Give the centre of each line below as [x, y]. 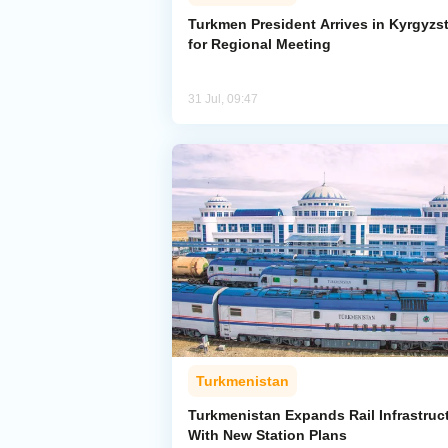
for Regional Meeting [259, 44]
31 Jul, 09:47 [223, 99]
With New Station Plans [267, 435]
